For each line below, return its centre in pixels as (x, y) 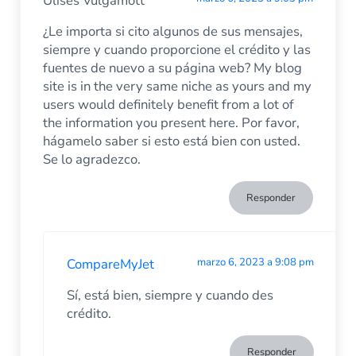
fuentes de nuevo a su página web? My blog (173, 68)
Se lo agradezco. (92, 159)
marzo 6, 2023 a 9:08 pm (255, 262)
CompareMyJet (110, 264)
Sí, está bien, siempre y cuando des (170, 295)
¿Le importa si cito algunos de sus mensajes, (173, 31)
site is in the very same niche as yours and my (178, 86)
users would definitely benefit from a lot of (169, 104)
